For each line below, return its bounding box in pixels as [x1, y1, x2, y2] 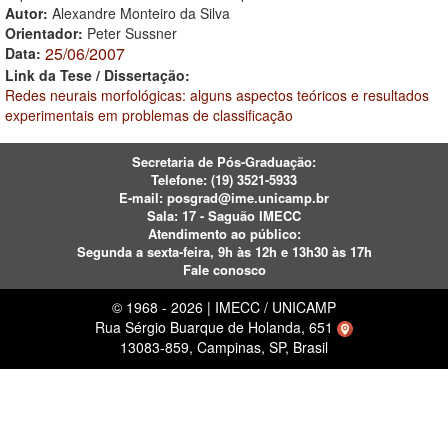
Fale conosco [182, 260, 266, 279]
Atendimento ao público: [147, 224, 301, 243]
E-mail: [119, 188, 167, 207]
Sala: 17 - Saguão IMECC [147, 206, 301, 225]
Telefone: [151, 170, 211, 189]
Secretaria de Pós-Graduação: [132, 152, 316, 171]
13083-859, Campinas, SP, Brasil [120, 337, 328, 358]
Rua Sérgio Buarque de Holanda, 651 [95, 317, 337, 337]
